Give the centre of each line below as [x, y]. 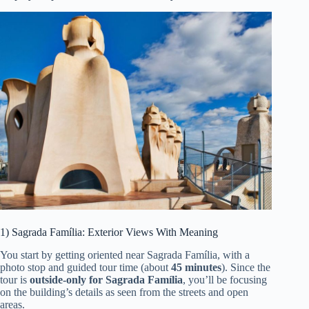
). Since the [246, 267]
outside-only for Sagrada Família [106, 279]
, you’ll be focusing [225, 279]
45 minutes [196, 267]
